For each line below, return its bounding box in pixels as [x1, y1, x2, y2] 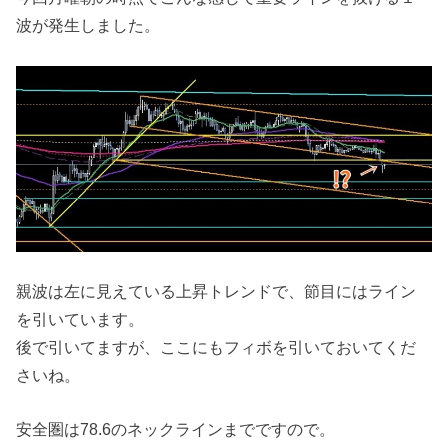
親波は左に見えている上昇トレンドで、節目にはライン [16, 281, 417, 300]
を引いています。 [16, 309, 145, 328]
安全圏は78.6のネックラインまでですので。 [16, 420, 336, 439]
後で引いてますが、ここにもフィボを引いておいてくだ [16, 337, 417, 356]
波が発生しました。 [16, 16, 161, 35]
